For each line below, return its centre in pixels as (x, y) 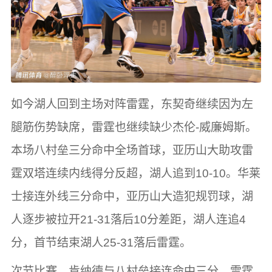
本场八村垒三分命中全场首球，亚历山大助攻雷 (132, 151)
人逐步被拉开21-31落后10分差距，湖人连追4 (128, 220)
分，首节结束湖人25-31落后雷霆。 (101, 243)
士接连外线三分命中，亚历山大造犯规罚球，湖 (132, 197)
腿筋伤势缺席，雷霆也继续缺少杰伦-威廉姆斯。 (134, 127)
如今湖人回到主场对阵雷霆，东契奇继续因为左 (132, 104)
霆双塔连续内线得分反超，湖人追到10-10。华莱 (135, 174)
